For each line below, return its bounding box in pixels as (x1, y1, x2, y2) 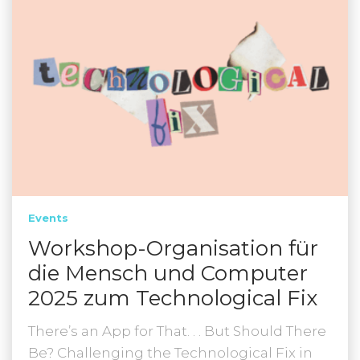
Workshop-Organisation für (28, 235, 318, 262)
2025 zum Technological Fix (28, 285, 317, 312)
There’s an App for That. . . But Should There (28, 323, 326, 340)
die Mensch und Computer (28, 260, 308, 287)
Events (28, 211, 68, 225)
